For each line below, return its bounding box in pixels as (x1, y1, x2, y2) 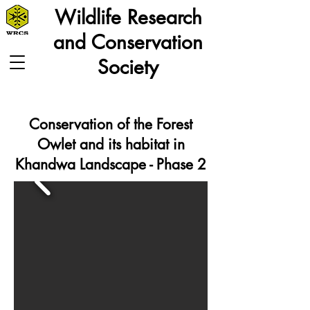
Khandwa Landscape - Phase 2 (15, 155, 206, 174)
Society (98, 55, 158, 80)
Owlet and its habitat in (37, 135, 185, 154)
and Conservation (53, 30, 203, 55)
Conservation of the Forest (29, 115, 192, 134)
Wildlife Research (54, 5, 202, 30)
